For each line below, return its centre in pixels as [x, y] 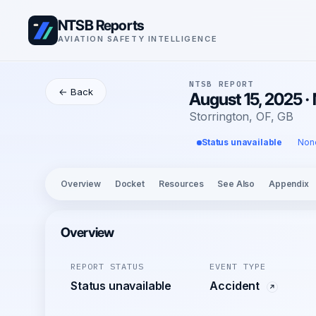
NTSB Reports [101, 25]
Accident [236, 286]
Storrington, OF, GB [241, 116]
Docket [129, 184]
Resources [181, 184]
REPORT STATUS [107, 266]
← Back [76, 92]
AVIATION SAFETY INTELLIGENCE [138, 38]
